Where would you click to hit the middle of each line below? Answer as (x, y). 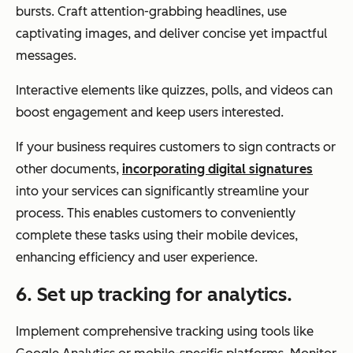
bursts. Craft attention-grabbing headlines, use (151, 11)
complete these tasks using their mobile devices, (157, 235)
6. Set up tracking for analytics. (154, 294)
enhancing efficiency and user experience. (137, 257)
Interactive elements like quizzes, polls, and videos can (174, 90)
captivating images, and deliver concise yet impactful (171, 33)
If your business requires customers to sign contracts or (176, 147)
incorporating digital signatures (217, 169)
